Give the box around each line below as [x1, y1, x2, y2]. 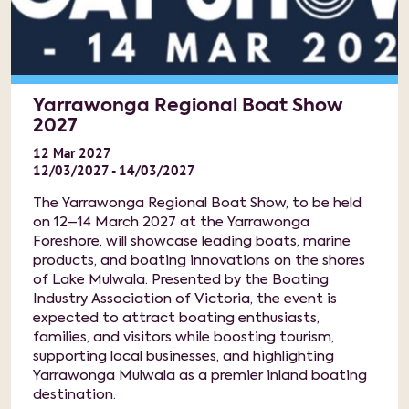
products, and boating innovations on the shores [33, 254, 365, 267]
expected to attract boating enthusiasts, [33, 311, 320, 325]
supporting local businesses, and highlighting [33, 350, 334, 363]
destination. [33, 388, 116, 402]
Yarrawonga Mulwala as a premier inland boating [33, 369, 367, 383]
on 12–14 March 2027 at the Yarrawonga [33, 215, 309, 229]
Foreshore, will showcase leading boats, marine [33, 235, 351, 248]
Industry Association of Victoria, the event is [33, 292, 337, 306]
